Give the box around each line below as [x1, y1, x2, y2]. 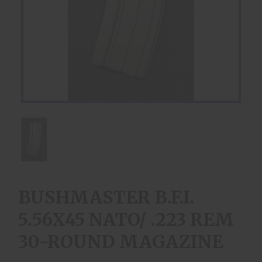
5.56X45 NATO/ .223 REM [18, 208, 234, 230]
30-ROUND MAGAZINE [18, 230, 223, 253]
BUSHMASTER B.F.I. [18, 185, 194, 208]
